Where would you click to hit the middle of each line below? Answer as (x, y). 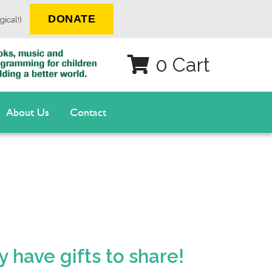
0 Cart (183, 65)
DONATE (72, 19)
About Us (28, 112)
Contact (88, 112)
